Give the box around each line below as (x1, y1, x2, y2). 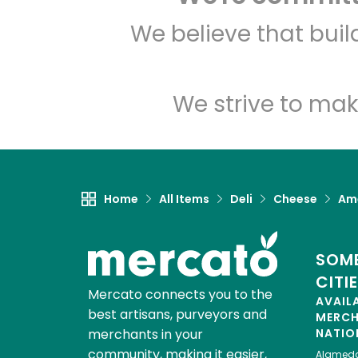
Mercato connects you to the (87, 285, 272, 304)
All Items (159, 191, 209, 208)
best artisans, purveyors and (87, 305, 267, 324)
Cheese (273, 191, 317, 208)
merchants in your (87, 325, 203, 344)
